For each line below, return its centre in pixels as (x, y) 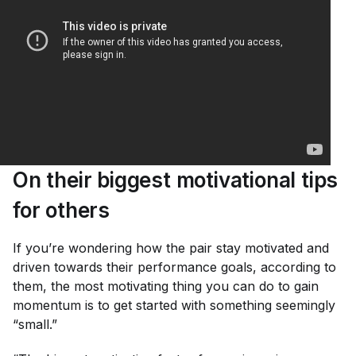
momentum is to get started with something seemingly (174, 305)
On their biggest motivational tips (176, 180)
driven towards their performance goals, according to (174, 267)
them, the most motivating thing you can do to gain (166, 286)
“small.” (35, 324)
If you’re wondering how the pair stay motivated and (171, 248)
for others (62, 210)
